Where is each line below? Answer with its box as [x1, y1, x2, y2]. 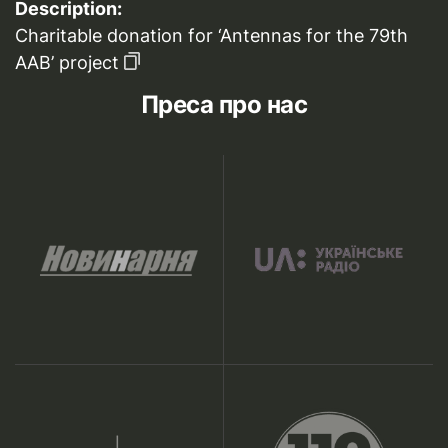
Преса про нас [140, 90, 308, 120]
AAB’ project [15, 52, 119, 74]
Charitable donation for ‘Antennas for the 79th [15, 25, 408, 47]
